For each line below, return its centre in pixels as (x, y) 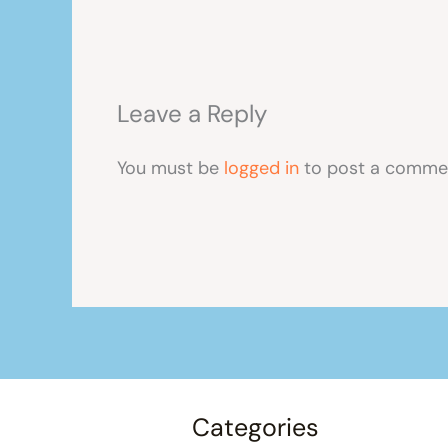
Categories (255, 428)
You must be (170, 168)
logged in (261, 168)
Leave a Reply (192, 113)
